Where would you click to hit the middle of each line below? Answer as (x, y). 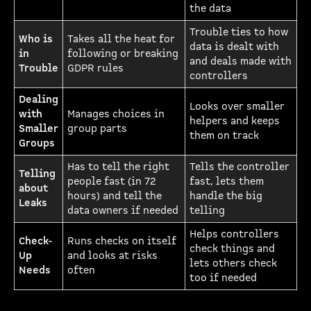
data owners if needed (123, 211)
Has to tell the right (118, 167)
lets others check (233, 263)
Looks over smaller (237, 107)
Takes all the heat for (121, 39)
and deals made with (241, 61)
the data (210, 9)
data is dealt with (234, 47)
